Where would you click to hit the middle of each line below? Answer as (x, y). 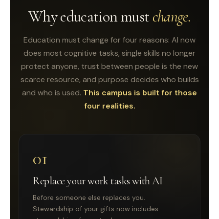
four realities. (109, 106)
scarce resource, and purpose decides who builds (109, 79)
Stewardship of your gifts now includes (96, 208)
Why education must (90, 16)
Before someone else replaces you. (89, 197)
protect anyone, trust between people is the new (109, 66)
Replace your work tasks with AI (98, 181)
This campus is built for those (140, 92)
